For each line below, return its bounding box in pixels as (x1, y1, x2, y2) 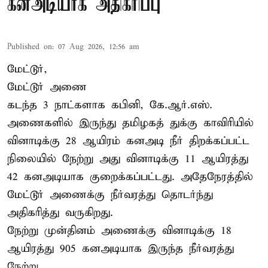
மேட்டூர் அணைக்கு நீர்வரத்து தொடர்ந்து (7, 187, 213, 202)
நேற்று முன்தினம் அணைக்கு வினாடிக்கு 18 (7, 223, 232, 237)
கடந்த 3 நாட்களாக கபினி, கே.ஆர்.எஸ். (7, 98, 212, 112)
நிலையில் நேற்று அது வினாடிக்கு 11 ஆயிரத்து (7, 151, 248, 166)
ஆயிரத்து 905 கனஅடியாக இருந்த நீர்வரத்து (7, 241, 234, 255)
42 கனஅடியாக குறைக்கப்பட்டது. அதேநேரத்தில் (7, 169, 253, 184)
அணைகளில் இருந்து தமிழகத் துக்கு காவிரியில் (7, 115, 254, 130)
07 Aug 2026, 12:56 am (58, 41, 139, 52)
